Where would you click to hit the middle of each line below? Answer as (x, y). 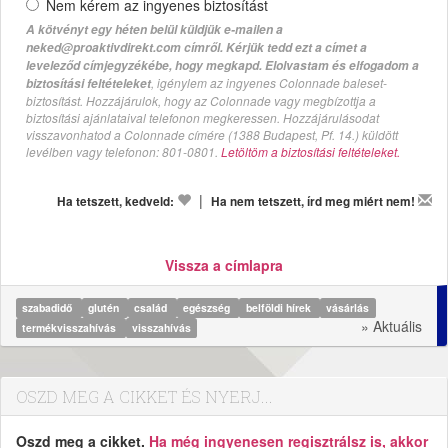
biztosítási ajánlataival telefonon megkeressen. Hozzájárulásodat (202, 118)
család (152, 308)
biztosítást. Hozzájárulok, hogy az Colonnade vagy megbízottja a (201, 101)
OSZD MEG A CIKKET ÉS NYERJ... (144, 397)
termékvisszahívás (71, 328)
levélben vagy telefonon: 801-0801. (123, 152)
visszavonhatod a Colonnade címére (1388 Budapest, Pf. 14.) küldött (212, 135)
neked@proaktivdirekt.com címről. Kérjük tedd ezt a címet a (196, 48)
